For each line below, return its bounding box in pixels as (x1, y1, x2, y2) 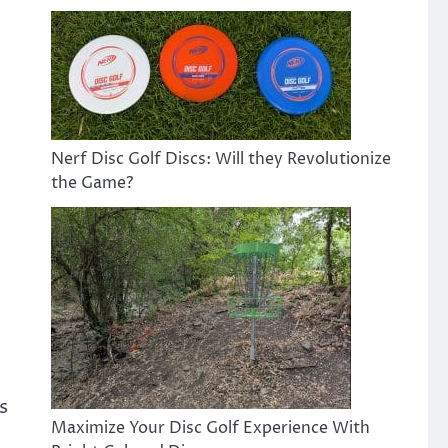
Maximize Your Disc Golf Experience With (50, 417, 370, 439)
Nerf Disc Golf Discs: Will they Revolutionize (50, 148, 391, 170)
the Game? (50, 172, 133, 194)
